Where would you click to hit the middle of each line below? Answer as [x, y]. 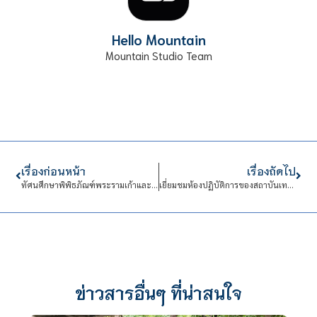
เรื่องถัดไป [271, 170]
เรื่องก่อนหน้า [54, 170]
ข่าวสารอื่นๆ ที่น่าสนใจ [158, 292]
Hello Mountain [158, 39]
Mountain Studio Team [158, 55]
